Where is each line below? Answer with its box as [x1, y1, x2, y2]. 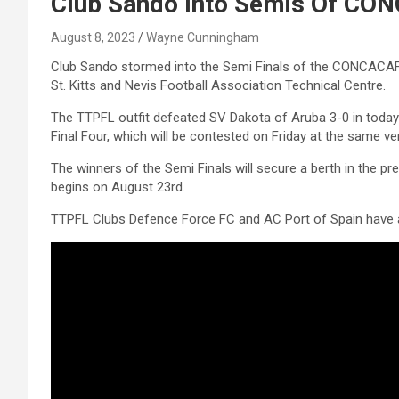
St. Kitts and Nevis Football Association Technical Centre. [51, 77, 386, 94]
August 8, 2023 [51, 29, 135, 45]
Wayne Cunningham [146, 29, 259, 45]
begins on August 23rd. [51, 178, 185, 195]
